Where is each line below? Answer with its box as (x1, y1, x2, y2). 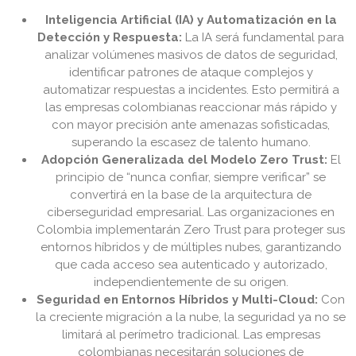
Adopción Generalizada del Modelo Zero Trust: (41, 153, 327, 168)
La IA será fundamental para (182, 30, 344, 45)
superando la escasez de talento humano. (71, 135, 311, 150)
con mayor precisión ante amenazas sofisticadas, (52, 118, 330, 133)
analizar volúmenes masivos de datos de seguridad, (44, 48, 338, 63)
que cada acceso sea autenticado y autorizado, (54, 257, 327, 273)
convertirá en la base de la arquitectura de (70, 188, 311, 203)
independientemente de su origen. (93, 275, 288, 290)
